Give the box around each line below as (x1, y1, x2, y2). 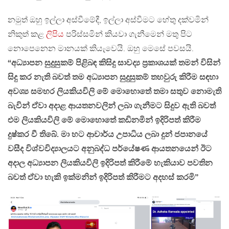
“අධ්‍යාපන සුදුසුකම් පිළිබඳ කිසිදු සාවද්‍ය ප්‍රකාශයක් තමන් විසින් (8, 58, 220, 68)
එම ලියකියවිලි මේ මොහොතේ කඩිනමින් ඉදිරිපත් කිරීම (8, 115, 201, 125)
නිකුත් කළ (8, 29, 46, 39)
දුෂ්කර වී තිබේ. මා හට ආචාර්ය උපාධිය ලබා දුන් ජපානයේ (8, 129, 208, 140)
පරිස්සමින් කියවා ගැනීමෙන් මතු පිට (64, 29, 192, 39)
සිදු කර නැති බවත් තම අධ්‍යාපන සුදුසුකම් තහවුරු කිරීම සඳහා (8, 72, 218, 82)
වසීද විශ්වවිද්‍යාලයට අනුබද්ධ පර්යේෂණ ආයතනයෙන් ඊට (8, 144, 212, 154)
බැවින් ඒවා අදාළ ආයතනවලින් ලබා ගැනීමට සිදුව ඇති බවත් (8, 101, 216, 111)
